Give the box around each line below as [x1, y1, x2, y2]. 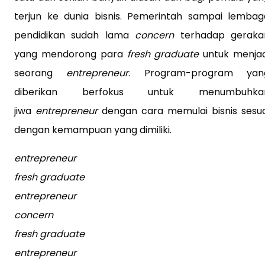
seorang [14, 66, 67, 80]
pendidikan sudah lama [14, 28, 135, 42]
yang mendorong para [14, 47, 127, 61]
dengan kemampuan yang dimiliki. [14, 122, 172, 137]
